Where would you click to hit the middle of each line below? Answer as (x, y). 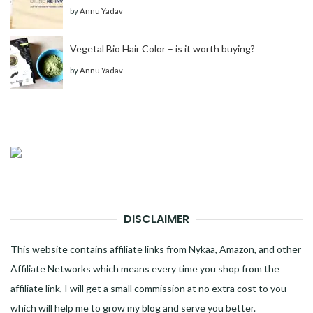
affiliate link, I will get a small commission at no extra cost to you (148, 289)
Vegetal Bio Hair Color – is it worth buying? (162, 49)
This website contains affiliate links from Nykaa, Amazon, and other (156, 249)
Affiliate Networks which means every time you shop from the (145, 269)
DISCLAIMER (156, 219)
